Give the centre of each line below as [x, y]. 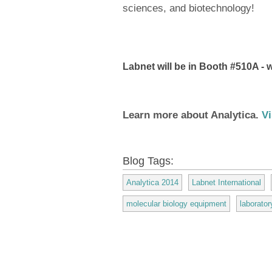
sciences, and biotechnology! [189, 8]
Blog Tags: [150, 161]
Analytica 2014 [152, 182]
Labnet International [226, 182]
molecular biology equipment [176, 203]
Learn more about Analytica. [192, 115]
